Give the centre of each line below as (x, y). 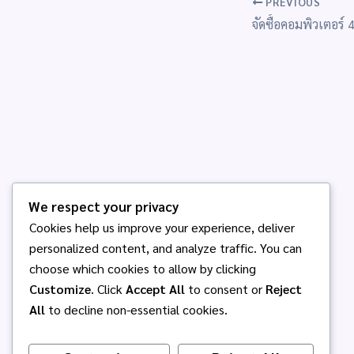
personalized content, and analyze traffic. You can (166, 247)
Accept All (155, 288)
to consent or (225, 288)
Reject (284, 288)
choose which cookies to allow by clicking (143, 268)
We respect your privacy (104, 206)
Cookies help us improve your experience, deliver (162, 227)
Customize (60, 288)
